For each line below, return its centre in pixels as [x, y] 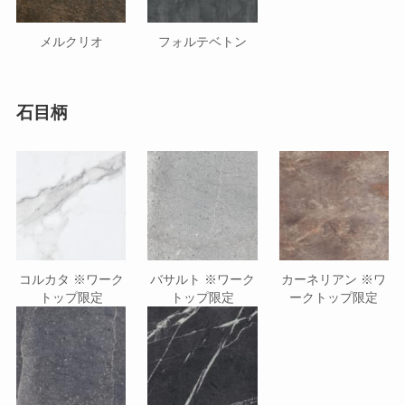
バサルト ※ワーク [202, 279]
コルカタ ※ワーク [71, 279]
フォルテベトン [202, 41]
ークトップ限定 [334, 297]
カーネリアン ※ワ [334, 279]
